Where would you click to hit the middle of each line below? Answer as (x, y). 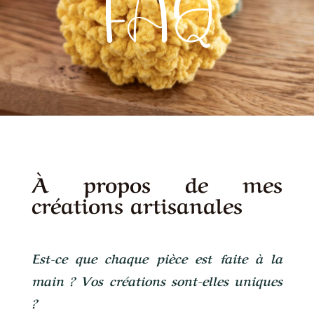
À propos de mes (157, 182)
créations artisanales (137, 203)
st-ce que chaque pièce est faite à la (161, 257)
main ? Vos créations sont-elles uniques (157, 280)
